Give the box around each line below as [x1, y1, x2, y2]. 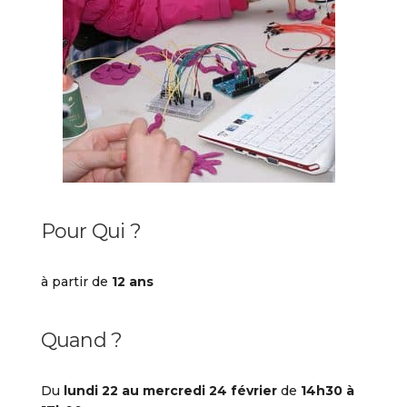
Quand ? [40, 327, 123, 352]
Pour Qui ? [40, 218, 141, 243]
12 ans [107, 273, 154, 290]
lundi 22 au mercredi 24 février [59, 382, 277, 399]
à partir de [40, 273, 108, 290]
